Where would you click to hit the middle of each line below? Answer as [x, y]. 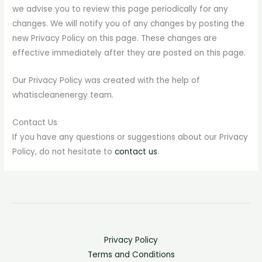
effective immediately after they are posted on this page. [129, 53]
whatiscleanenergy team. [63, 95]
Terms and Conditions [131, 254]
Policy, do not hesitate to [64, 151]
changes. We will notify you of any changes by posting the [129, 23]
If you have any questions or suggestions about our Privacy [130, 137]
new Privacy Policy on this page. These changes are [115, 38]
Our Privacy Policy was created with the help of [106, 80]
